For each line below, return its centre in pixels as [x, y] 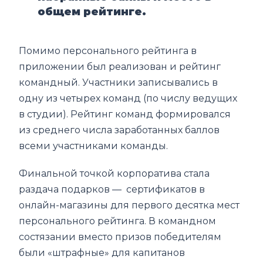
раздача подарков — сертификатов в [112, 189]
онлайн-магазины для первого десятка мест [129, 205]
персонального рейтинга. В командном [118, 221]
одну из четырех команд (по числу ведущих [128, 98]
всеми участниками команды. [94, 146]
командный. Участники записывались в [119, 82]
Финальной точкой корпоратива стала [114, 173]
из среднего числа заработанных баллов [119, 130]
